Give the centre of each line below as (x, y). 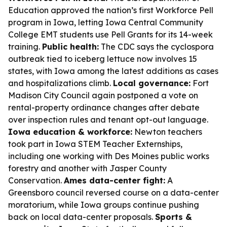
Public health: (70, 47)
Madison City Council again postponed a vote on (103, 95)
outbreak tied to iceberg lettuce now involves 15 (103, 59)
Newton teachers (167, 132)
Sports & (174, 217)
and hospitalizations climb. (61, 83)
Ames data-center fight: (115, 180)
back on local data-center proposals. (82, 217)
